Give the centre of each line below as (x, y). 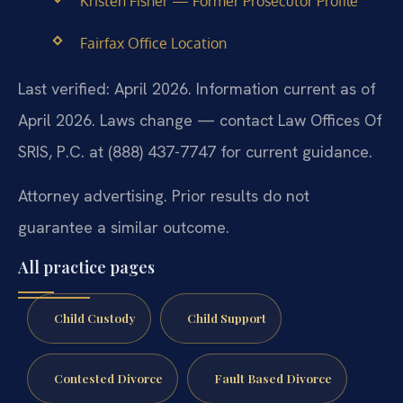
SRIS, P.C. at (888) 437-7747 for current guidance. (195, 151)
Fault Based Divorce (273, 377)
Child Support (226, 318)
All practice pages (86, 268)
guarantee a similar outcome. (124, 227)
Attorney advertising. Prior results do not (164, 195)
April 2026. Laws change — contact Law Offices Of (200, 120)
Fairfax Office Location (153, 44)
